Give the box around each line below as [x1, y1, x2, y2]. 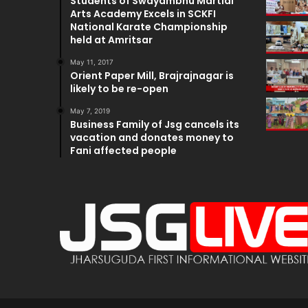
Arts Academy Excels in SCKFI [70, 6, 216, 21]
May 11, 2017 [70, 57, 113, 66]
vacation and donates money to [70, 130, 234, 144]
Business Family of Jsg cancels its [70, 117, 239, 131]
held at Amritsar [70, 32, 153, 47]
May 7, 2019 [70, 106, 110, 115]
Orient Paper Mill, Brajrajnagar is [70, 68, 234, 82]
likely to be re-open [70, 81, 168, 96]
